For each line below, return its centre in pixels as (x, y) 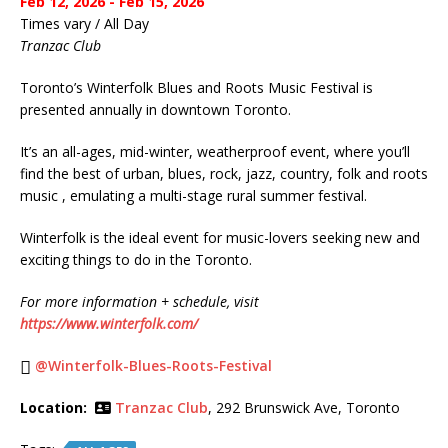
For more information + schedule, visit (139, 302)
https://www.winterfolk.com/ (109, 324)
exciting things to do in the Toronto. (136, 260)
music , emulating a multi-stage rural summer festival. (193, 196)
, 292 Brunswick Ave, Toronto (304, 408)
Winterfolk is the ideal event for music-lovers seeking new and (220, 238)
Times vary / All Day (84, 24)
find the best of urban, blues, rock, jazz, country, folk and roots (224, 174)
